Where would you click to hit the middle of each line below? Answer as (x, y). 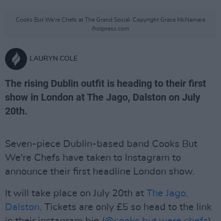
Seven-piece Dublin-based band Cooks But (101, 144)
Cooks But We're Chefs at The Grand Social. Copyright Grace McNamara (110, 20)
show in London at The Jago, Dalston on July (103, 97)
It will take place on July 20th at (76, 193)
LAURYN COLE (54, 59)
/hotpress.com (110, 29)
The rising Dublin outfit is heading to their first (106, 83)
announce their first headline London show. (100, 172)
